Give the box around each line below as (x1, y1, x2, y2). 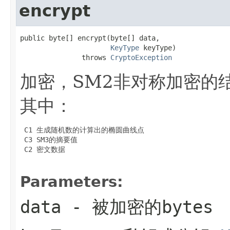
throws (20, 53, 110, 62)
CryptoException (110, 53, 172, 62)
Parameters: (20, 172, 123, 190)
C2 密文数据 (20, 145, 65, 154)
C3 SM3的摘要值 (20, 135, 78, 144)
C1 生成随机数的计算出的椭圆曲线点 (20, 125, 144, 134)
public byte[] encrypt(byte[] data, (20, 33, 160, 42)
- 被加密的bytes (61, 196, 213, 217)
